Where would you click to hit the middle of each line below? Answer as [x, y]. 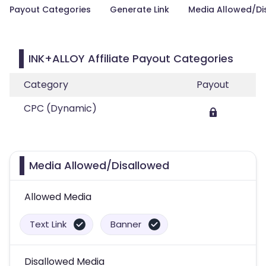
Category [46, 85]
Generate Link [140, 9]
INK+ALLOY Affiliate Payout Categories [131, 58]
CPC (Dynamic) [60, 108]
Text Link [48, 224]
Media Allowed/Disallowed [99, 165]
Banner [126, 224]
